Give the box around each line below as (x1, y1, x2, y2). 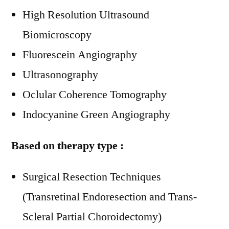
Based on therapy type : (11, 139, 124, 153)
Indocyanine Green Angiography (22, 107, 170, 122)
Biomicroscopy (22, 28, 91, 42)
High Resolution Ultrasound (22, 8, 149, 22)
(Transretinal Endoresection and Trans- (22, 190, 197, 204)
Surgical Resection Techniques (22, 170, 161, 184)
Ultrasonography (22, 67, 98, 82)
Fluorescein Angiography (22, 48, 137, 62)
